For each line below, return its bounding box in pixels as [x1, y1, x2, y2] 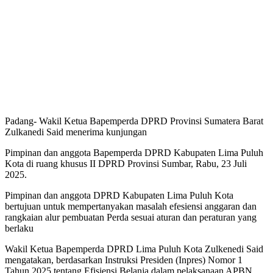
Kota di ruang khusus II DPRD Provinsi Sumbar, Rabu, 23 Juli [5, 158, 247, 169]
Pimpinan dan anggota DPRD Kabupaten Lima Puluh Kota [5, 190, 233, 200]
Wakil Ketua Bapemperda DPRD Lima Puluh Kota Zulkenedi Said [5, 243, 263, 254]
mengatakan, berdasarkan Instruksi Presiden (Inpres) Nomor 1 [5, 254, 243, 265]
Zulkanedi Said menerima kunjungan [5, 126, 147, 137]
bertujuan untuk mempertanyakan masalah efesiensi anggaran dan [5, 200, 257, 211]
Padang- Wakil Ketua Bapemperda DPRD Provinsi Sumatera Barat [5, 115, 263, 126]
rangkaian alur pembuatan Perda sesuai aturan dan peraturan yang [5, 211, 257, 222]
